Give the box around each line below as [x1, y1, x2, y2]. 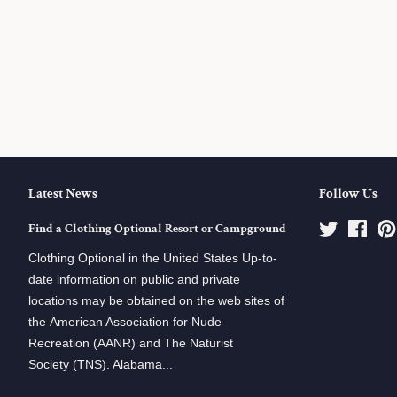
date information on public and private [28, 272, 240, 287]
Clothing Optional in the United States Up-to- [28, 251, 277, 266]
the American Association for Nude [28, 315, 222, 330]
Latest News [28, 185, 97, 203]
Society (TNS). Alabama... [28, 357, 173, 372]
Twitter [338, 222, 376, 237]
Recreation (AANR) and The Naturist [28, 336, 233, 351]
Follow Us [318, 185, 378, 203]
